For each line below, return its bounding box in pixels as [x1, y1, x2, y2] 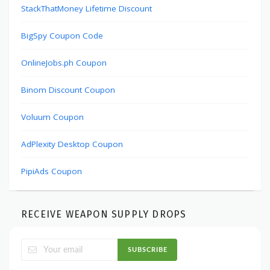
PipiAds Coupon [21, 166, 82, 177]
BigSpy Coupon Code [21, 30, 103, 42]
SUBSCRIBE [127, 246, 168, 254]
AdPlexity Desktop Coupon [21, 139, 123, 150]
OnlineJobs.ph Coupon [21, 57, 107, 69]
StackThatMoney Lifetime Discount [21, 3, 152, 14]
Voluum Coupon [21, 111, 84, 123]
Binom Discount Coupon [21, 84, 115, 96]
